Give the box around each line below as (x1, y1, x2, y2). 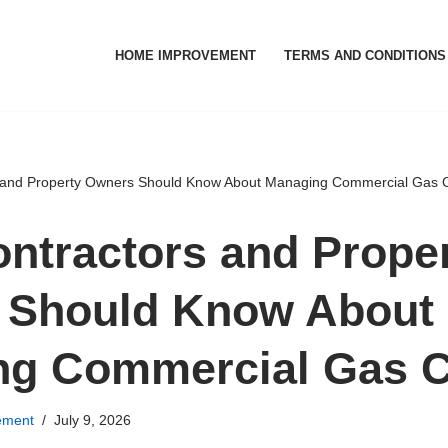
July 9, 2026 (53, 412, 131, 428)
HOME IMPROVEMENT (115, 48, 256, 63)
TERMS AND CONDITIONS (284, 48, 446, 63)
